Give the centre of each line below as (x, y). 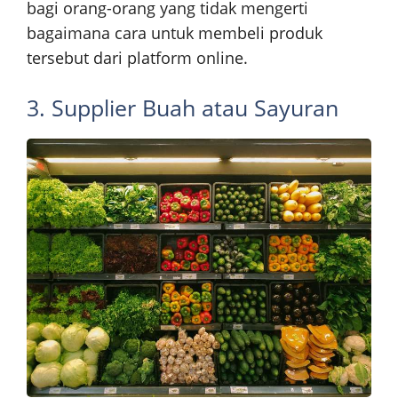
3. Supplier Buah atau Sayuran (183, 107)
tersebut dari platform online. (137, 57)
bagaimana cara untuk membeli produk (175, 32)
